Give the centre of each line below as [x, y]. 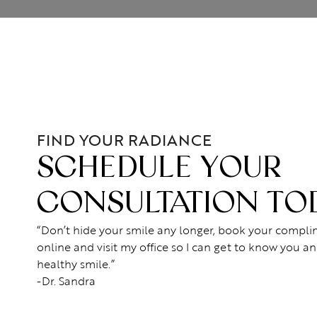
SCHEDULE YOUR [159, 168]
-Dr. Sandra [66, 281]
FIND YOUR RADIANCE [124, 140]
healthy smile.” [76, 264]
